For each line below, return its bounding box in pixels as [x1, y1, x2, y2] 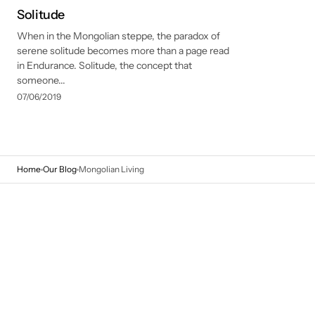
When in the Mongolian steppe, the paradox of [17, 30, 220, 42]
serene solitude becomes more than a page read [17, 44, 229, 57]
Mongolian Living [79, 164, 144, 174]
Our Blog [43, 164, 77, 174]
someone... [17, 74, 65, 86]
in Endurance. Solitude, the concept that [17, 59, 192, 72]
